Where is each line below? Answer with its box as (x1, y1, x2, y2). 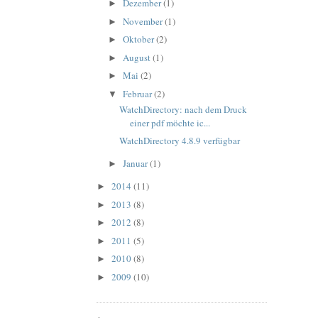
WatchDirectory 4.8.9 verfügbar (119, 134, 241, 148)
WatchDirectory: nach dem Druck (119, 102, 248, 116)
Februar (122, 87, 154, 100)
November (122, 14, 165, 28)
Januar (122, 157, 150, 170)
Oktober (122, 33, 156, 46)
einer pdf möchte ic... (130, 116, 211, 129)
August (122, 50, 153, 64)
